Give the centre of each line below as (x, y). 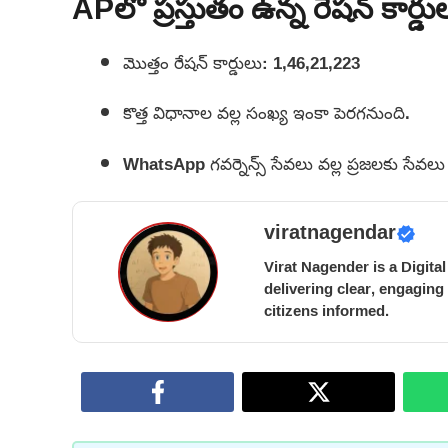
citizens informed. (326, 311)
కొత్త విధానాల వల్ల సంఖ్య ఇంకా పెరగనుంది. (266, 113)
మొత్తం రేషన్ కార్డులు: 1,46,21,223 (241, 62)
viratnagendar (329, 234)
